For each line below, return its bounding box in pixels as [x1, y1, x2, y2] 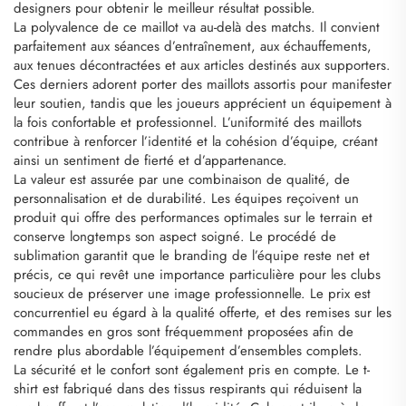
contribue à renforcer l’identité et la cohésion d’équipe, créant [14, 130, 378, 151]
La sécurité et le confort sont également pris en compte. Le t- [14, 359, 370, 380]
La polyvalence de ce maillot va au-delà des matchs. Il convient [14, 16, 380, 37]
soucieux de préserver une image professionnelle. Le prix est [14, 283, 371, 304]
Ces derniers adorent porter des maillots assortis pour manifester [14, 73, 391, 94]
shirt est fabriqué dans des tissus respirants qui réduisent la [14, 378, 362, 399]
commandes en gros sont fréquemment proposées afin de [14, 321, 353, 342]
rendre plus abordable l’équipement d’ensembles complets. [14, 340, 362, 361]
